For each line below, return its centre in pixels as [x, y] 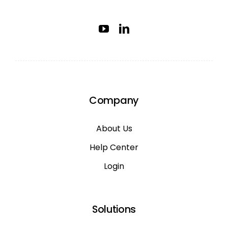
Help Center [114, 148]
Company [114, 101]
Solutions [114, 209]
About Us [114, 129]
